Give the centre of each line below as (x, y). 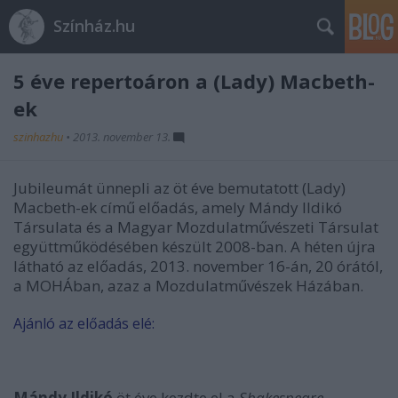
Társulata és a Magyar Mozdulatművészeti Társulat (196, 227)
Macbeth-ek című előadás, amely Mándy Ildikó (178, 207)
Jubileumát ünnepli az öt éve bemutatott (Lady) (179, 188)
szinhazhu (40, 137)
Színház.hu (94, 26)
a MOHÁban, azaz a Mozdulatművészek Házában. (188, 286)
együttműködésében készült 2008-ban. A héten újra (195, 247)
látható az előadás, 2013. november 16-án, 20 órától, (198, 266)
